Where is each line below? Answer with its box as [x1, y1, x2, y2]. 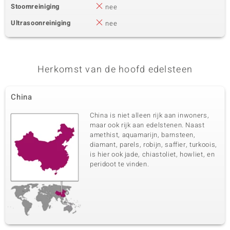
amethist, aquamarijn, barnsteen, [90, 130, 196, 140]
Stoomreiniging [11, 2, 60, 11]
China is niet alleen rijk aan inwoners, [90, 110, 209, 120]
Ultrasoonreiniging [11, 18, 71, 28]
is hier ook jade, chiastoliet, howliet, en [90, 149, 215, 159]
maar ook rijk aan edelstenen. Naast [90, 120, 205, 130]
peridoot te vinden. [90, 159, 149, 169]
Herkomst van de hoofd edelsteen [37, 63, 193, 76]
